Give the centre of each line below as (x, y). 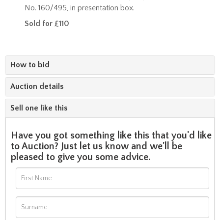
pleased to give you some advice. (82, 157)
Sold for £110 (47, 23)
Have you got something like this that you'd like (111, 135)
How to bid (30, 65)
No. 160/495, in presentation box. (80, 8)
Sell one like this (39, 108)
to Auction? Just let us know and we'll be (96, 146)
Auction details (37, 86)
